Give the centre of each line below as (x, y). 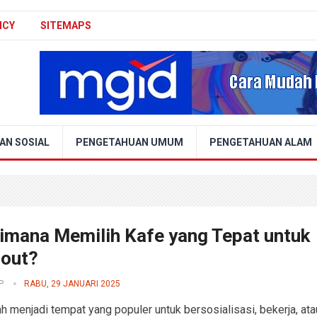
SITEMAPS (66, 25)
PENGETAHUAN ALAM (261, 142)
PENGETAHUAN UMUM (129, 142)
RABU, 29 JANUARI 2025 (72, 284)
